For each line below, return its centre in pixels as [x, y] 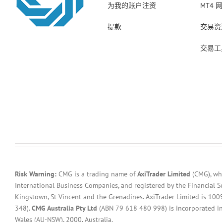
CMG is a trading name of [98, 174]
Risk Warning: [37, 174]
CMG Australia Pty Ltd [64, 208]
